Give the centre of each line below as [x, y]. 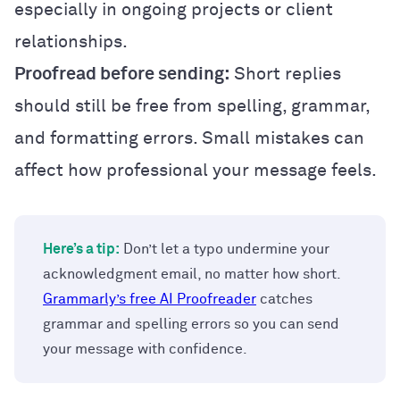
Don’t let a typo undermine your [225, 249]
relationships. [71, 42]
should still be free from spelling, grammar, [192, 106]
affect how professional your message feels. [196, 170]
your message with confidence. [145, 349]
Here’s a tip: [81, 249]
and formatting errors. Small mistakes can [189, 138]
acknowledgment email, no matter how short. [192, 274]
